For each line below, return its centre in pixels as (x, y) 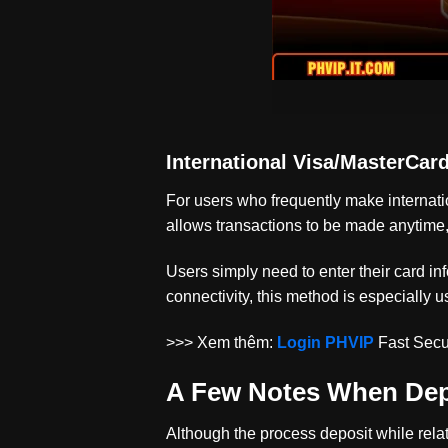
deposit (346, 434)
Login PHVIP (326, 342)
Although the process (241, 434)
